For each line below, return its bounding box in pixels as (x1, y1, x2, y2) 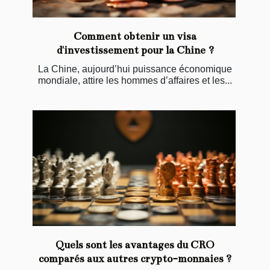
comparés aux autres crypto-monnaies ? (39, 253, 231, 266)
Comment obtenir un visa (74, 30, 196, 43)
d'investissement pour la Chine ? (56, 44, 214, 57)
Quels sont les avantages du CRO (55, 239, 215, 252)
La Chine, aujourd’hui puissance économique (38, 64, 232, 75)
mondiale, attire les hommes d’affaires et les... (38, 75, 232, 86)
